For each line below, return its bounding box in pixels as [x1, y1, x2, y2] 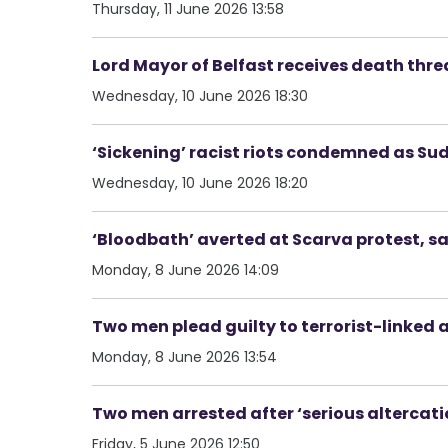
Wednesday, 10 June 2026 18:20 [92, 172, 308, 193]
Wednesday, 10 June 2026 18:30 [92, 85, 308, 106]
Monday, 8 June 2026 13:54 [92, 346, 277, 367]
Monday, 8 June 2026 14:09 [92, 259, 279, 280]
